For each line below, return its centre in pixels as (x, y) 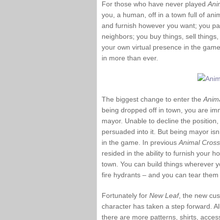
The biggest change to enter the (152, 99)
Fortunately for (125, 195)
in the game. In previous (140, 142)
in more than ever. (130, 58)
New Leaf (164, 195)
